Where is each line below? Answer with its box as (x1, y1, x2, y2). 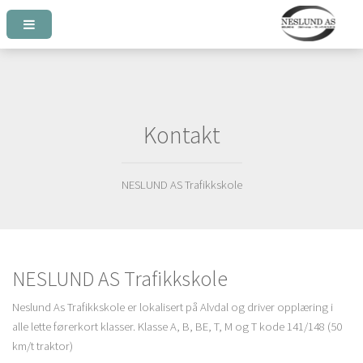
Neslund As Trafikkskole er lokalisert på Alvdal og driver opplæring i (11, 300, 333, 315)
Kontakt (143, 119, 220, 150)
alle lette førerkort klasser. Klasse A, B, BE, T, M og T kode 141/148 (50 (11, 319, 342, 335)
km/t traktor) (11, 339, 73, 354)
